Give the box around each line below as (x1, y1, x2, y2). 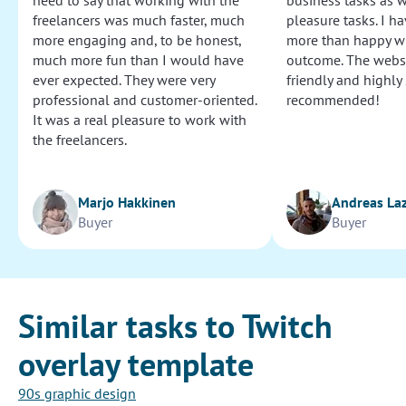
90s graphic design (18, 384, 136, 403)
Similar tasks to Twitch (18, 304, 333, 348)
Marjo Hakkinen (78, 193, 176, 212)
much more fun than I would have (33, 51, 244, 70)
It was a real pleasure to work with (33, 111, 246, 130)
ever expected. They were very (33, 71, 215, 90)
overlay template (18, 343, 254, 386)
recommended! (286, 91, 380, 110)
